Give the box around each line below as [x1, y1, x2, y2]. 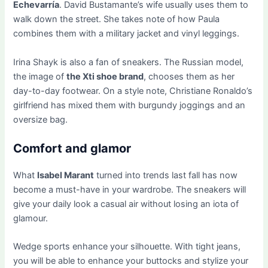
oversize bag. [13, 114, 68, 125]
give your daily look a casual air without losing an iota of [13, 199, 239, 210]
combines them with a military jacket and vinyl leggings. [13, 28, 240, 39]
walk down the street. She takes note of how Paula [13, 14, 220, 25]
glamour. [13, 213, 48, 224]
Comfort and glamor [13, 141, 132, 156]
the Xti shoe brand [66, 71, 144, 82]
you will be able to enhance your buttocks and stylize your [13, 255, 249, 267]
